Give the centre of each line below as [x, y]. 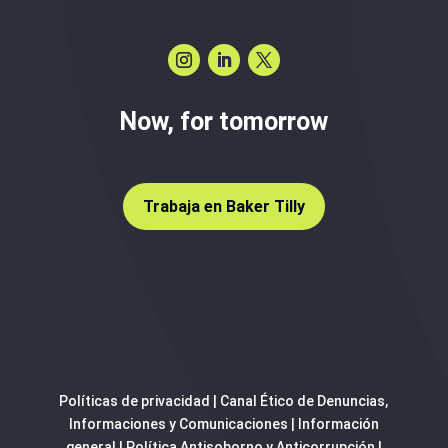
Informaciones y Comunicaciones [178, 424]
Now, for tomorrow [224, 122]
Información [338, 424]
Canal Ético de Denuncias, [304, 401]
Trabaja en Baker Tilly [223, 207]
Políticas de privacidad [135, 401]
